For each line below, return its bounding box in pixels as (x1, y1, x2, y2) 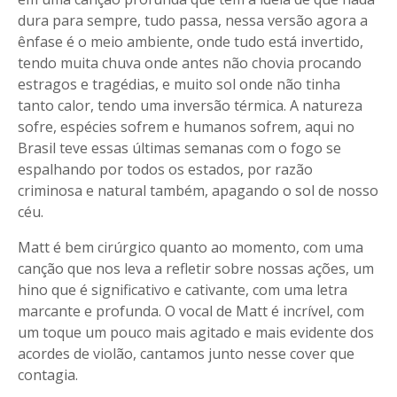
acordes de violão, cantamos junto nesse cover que (18, 344, 354, 363)
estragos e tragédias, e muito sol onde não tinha (18, 74, 340, 94)
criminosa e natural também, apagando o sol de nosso (18, 181, 378, 200)
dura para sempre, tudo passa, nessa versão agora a (18, 11, 368, 30)
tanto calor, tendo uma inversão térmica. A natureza (18, 96, 362, 115)
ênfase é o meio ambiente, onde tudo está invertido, (18, 32, 363, 51)
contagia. (18, 365, 78, 385)
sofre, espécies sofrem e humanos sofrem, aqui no (18, 117, 354, 136)
